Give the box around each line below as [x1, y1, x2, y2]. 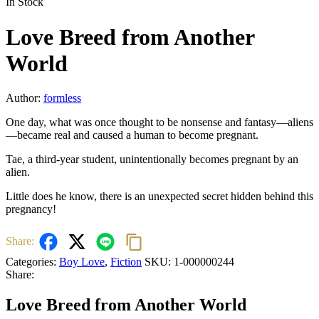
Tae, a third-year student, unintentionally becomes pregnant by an [6, 153, 298, 166]
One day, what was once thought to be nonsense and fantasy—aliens [6, 116, 313, 129]
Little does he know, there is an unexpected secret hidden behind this [6, 190, 313, 203]
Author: [6, 92, 43, 105]
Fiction [110, 256, 142, 268]
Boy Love [59, 256, 105, 268]
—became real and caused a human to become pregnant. [6, 129, 258, 142]
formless [43, 92, 81, 105]
